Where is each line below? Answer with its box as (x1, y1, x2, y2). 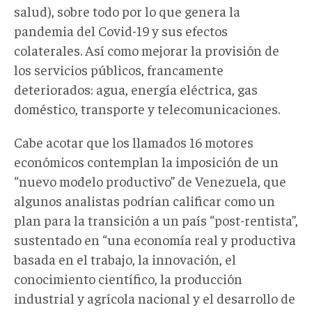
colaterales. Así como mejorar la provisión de (14, 40, 279, 58)
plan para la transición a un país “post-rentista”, (14, 210, 298, 228)
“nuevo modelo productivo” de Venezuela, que (14, 171, 286, 189)
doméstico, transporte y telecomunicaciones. (14, 99, 280, 117)
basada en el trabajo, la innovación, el (14, 249, 236, 267)
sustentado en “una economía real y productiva (14, 230, 296, 248)
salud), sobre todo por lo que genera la (14, 1, 240, 19)
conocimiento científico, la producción (14, 269, 242, 287)
